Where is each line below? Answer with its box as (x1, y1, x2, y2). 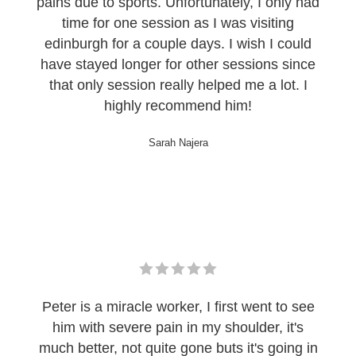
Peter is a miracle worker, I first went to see (41, 298, 315, 315)
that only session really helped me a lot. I (48, 76, 308, 93)
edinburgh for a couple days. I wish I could (44, 35, 311, 52)
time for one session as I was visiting (62, 14, 294, 31)
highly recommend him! (104, 97, 252, 114)
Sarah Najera (148, 136, 208, 149)
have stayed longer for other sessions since (41, 56, 315, 72)
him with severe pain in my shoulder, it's (52, 319, 304, 335)
